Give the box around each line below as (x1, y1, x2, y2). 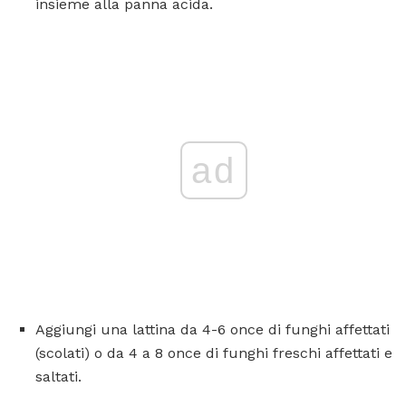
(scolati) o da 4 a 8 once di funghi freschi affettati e (35, 343, 392, 362)
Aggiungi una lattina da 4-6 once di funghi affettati (35, 320, 390, 338)
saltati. (35, 367, 82, 385)
